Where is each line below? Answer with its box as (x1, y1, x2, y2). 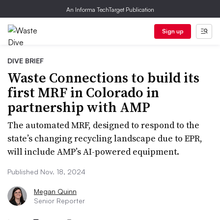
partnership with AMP (7, 98, 150, 116)
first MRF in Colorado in (7, 83, 159, 102)
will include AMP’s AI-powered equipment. (7, 145, 179, 158)
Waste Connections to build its (7, 68, 199, 87)
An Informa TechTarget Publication (66, 6, 154, 13)
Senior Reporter (34, 196, 85, 205)
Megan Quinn (34, 187, 77, 195)
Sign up (162, 27, 184, 35)
